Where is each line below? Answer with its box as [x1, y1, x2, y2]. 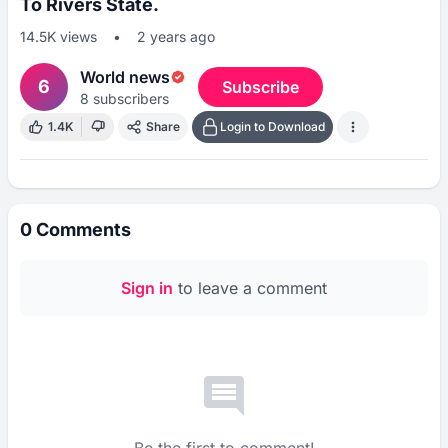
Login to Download [220, 119, 325, 134]
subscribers [89, 90, 169, 107]
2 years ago [137, 28, 215, 45]
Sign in [121, 278, 173, 298]
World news [80, 67, 170, 87]
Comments [32, 219, 131, 240]
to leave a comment [173, 278, 327, 298]
